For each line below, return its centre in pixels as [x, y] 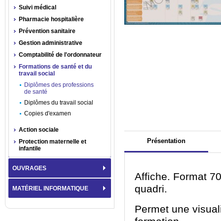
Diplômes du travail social [59, 103]
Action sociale [39, 130]
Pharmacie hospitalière [51, 19]
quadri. [151, 189]
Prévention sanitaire [47, 31]
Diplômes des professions [59, 85]
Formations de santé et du [55, 67]
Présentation [166, 141]
